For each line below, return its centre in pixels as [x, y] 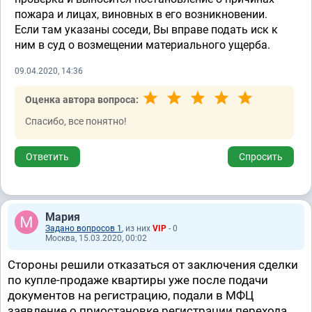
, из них [137, 228]
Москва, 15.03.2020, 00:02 [96, 238]
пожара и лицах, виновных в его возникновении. [141, 14]
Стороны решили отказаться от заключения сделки [153, 265]
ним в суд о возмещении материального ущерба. [142, 45]
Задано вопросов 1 [84, 228]
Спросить [261, 157]
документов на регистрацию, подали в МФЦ [131, 295]
